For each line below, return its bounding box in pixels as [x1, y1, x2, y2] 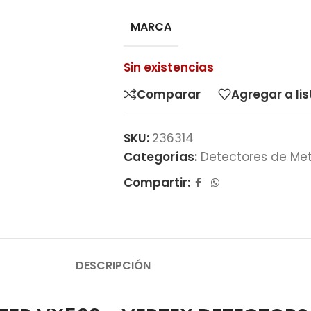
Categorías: [123, 149, 197, 165]
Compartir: [123, 174, 190, 191]
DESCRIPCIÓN [76, 257, 151, 274]
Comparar [136, 85, 201, 103]
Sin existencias [123, 59, 214, 76]
